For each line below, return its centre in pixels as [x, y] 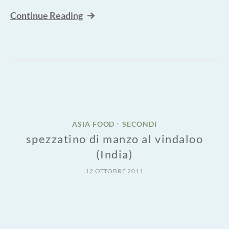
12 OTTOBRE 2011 [114, 171]
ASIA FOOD [93, 124]
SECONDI [140, 124]
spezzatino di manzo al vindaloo [114, 139]
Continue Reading [47, 15]
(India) [114, 154]
